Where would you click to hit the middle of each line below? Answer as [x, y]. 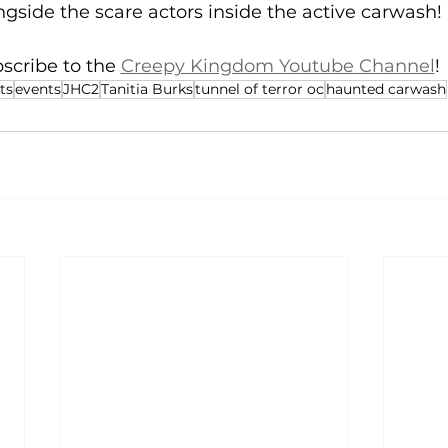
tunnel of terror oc [259, 89]
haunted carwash [385, 89]
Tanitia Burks [146, 89]
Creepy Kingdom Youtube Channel [277, 66]
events [37, 89]
